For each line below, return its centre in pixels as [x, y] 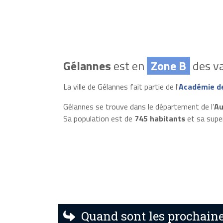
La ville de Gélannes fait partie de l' [121, 86]
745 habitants [160, 118]
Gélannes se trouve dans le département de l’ [138, 106]
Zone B [168, 65]
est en [129, 65]
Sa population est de [99, 118]
